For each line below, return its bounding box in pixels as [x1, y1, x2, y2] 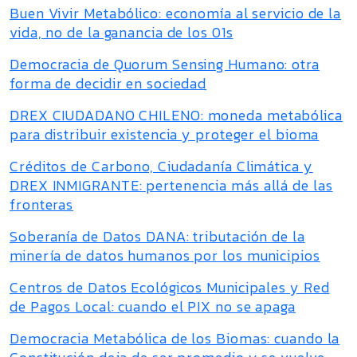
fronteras [10, 194, 74, 215]
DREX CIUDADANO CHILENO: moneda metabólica [10, 104, 343, 126]
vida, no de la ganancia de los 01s [10, 22, 233, 43]
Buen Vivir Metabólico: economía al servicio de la [10, 2, 342, 24]
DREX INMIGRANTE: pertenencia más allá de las [10, 175, 333, 196]
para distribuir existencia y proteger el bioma [10, 124, 320, 145]
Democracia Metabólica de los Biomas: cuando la [10, 328, 340, 349]
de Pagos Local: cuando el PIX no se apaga [10, 296, 296, 317]
